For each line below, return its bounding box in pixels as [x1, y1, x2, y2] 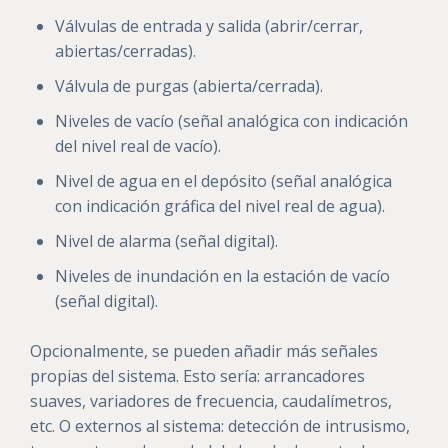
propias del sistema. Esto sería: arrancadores [30, 365, 365, 387]
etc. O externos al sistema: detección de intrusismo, [30, 415, 410, 437]
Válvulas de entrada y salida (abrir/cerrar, [55, 15, 363, 37]
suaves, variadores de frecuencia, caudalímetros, [30, 390, 392, 412]
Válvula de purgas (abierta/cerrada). [55, 75, 323, 97]
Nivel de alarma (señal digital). [55, 230, 278, 252]
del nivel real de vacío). [55, 135, 221, 157]
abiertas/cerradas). [55, 40, 196, 62]
